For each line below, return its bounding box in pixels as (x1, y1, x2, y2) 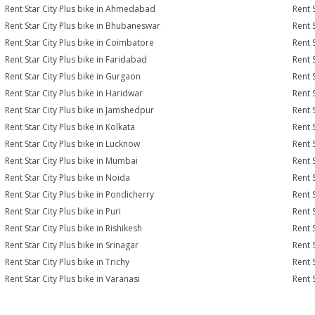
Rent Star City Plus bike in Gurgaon (5, 70, 141, 82)
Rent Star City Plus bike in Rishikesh (5, 222, 143, 234)
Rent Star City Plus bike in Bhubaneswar (5, 20, 161, 32)
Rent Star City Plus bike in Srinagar (5, 239, 139, 251)
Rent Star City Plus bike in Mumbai (5, 155, 139, 167)
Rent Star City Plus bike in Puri (5, 205, 122, 217)
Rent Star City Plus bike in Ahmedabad (5, 3, 156, 15)
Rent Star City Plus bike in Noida (5, 172, 131, 184)
